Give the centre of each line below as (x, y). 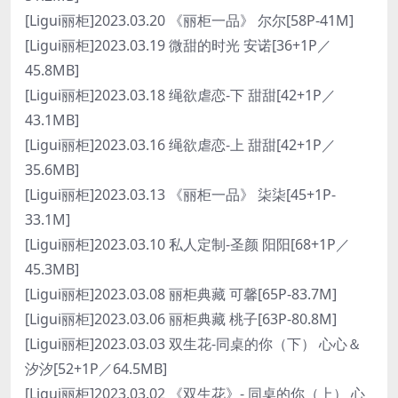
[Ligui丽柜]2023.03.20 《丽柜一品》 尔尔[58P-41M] (189, 20)
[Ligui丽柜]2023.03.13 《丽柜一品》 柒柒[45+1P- (180, 195)
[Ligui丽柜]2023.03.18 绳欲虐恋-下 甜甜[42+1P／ (180, 95)
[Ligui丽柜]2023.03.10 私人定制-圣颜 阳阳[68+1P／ (187, 244)
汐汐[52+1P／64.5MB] (96, 369)
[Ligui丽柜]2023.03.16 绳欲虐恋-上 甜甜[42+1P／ (180, 145)
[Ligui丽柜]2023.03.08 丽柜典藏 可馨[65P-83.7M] (181, 294)
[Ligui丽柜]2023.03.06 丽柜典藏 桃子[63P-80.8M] (181, 319)
